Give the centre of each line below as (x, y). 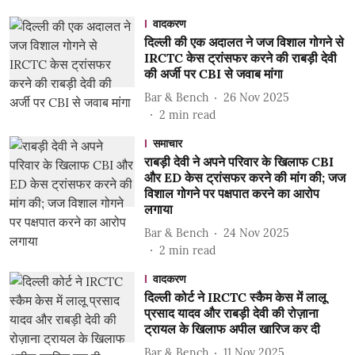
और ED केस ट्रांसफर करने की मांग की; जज (244, 177)
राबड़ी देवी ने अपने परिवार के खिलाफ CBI (239, 162)
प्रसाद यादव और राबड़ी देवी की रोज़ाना (231, 313)
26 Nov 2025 (256, 97)
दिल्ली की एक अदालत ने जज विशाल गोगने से (244, 42)
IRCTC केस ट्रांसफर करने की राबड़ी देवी (240, 58)
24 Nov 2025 (256, 233)
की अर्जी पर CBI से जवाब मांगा (213, 74)
